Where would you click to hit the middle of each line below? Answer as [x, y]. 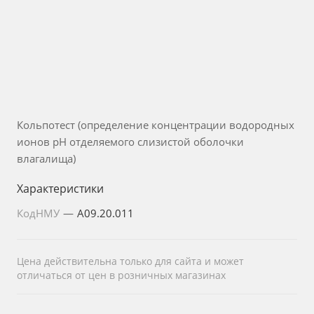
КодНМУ [40, 213]
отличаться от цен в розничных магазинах [121, 275]
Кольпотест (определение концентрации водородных [156, 125]
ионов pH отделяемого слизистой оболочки [130, 142]
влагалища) [46, 158]
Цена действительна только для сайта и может [130, 261]
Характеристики [60, 189]
